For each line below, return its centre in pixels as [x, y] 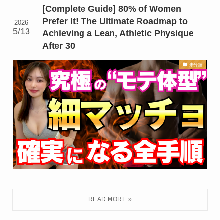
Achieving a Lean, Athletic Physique [118, 34]
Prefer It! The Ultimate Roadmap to [115, 21]
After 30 [59, 46]
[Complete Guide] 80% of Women [112, 9]
